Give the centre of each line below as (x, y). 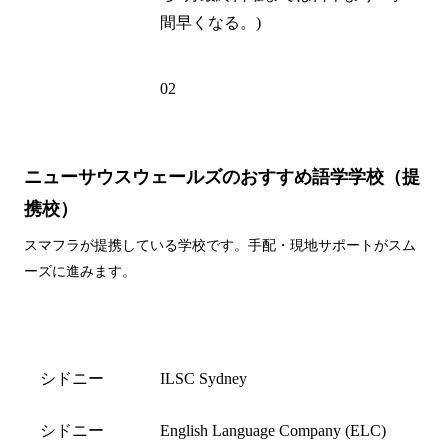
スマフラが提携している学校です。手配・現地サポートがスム (220, 245)
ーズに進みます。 (80, 271)
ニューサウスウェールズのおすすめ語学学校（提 (222, 176)
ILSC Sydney (203, 378)
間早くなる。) (210, 22)
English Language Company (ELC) (273, 430)
